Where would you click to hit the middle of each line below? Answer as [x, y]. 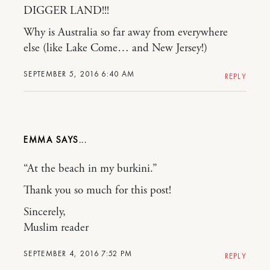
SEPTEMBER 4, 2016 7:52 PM [78, 253]
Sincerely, [45, 212]
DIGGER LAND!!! [66, 11]
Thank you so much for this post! [97, 190]
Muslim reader [56, 228]
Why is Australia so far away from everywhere [126, 33]
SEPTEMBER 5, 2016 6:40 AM [79, 74]
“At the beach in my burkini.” [90, 169]
